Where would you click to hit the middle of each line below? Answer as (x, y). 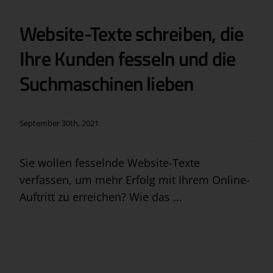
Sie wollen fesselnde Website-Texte (109, 162)
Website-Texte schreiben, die (131, 33)
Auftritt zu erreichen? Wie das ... (101, 197)
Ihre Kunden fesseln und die (127, 58)
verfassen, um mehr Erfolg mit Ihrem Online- (134, 179)
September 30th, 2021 (59, 123)
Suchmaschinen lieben (106, 83)
